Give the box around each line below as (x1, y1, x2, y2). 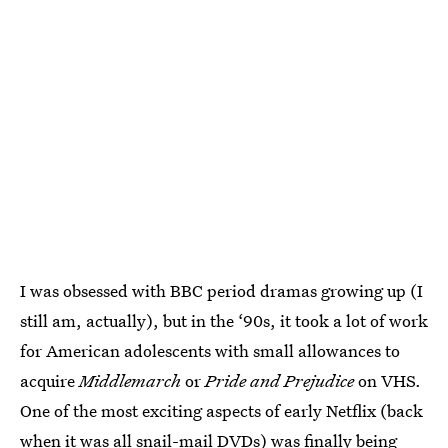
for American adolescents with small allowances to (20, 338, 400, 362)
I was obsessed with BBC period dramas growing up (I (20, 278, 423, 302)
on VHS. (354, 368, 421, 392)
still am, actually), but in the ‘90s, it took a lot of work (20, 308, 428, 332)
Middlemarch (79, 368, 181, 392)
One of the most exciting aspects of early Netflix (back (20, 398, 423, 422)
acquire (20, 368, 79, 392)
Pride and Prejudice (205, 368, 354, 392)
